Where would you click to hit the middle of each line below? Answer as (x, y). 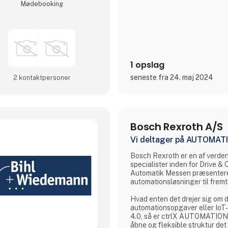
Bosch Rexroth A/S (177, 127)
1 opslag (148, 65)
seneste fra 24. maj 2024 (172, 78)
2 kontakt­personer (42, 78)
